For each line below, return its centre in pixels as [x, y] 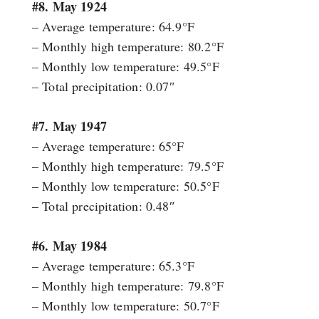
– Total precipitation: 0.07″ [103, 87]
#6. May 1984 [69, 246]
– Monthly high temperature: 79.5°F [127, 166]
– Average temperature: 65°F [108, 146]
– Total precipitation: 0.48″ [103, 206]
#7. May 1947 [69, 126]
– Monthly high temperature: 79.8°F [127, 286]
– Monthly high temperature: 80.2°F [127, 47]
